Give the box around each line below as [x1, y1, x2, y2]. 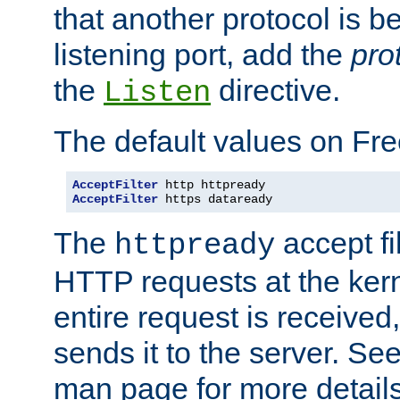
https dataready [158, 191, 272, 206]
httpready [114, 228, 275, 262]
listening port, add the [54, 37, 351, 71]
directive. [211, 72, 340, 107]
